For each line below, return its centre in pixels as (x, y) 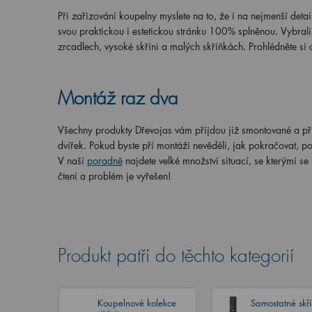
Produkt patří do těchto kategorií (175, 256)
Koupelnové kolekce (136, 303)
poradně (104, 161)
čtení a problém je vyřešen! (114, 176)
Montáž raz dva (118, 99)
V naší (72, 161)
